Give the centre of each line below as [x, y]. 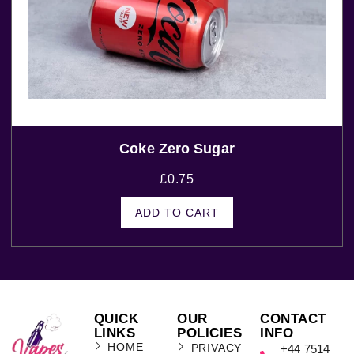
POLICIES [209, 333]
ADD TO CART [177, 213]
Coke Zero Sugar [177, 149]
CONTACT [293, 318]
